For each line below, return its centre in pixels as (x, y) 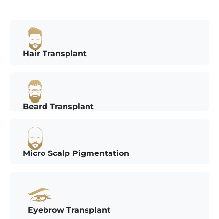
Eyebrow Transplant (69, 210)
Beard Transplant (58, 106)
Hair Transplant (55, 53)
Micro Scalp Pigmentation (76, 153)
